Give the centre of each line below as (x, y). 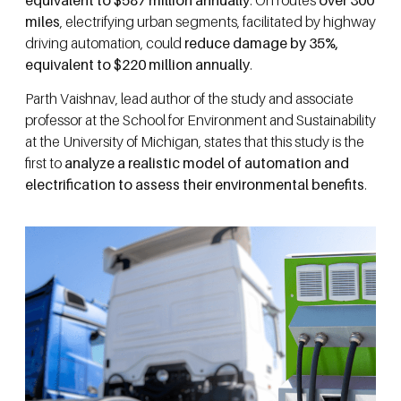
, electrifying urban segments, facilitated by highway (218, 21)
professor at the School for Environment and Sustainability (200, 120)
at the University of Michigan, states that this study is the (195, 142)
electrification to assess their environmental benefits (195, 185)
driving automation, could (105, 43)
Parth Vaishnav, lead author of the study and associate (189, 99)
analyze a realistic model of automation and (207, 163)
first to (45, 163)
